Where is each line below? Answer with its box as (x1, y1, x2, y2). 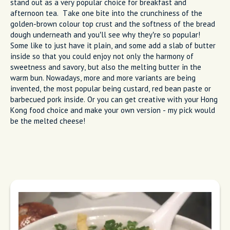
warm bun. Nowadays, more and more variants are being (10, 73, 196, 83)
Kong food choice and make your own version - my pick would (10, 105, 215, 116)
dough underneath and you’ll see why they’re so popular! (10, 30, 200, 40)
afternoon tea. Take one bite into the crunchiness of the (10, 8, 202, 18)
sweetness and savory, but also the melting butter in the (10, 62, 201, 72)
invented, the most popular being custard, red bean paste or (10, 84, 211, 94)
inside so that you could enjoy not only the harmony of (10, 51, 194, 62)
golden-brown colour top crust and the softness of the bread (10, 19, 215, 29)
